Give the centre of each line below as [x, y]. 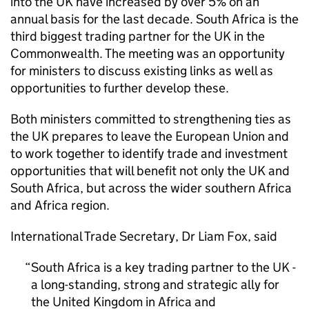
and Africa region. [60, 205]
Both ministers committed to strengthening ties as [151, 119]
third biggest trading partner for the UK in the [138, 36]
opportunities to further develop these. [120, 88]
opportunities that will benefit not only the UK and [150, 171]
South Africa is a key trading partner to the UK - [163, 267]
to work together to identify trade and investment [149, 153]
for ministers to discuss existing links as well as [142, 71]
